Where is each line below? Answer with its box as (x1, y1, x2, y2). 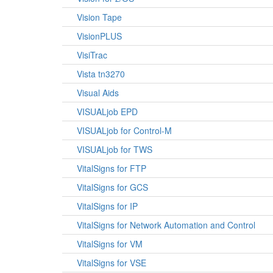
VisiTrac (77, 49, 107, 61)
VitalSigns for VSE (77, 257, 146, 269)
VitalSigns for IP (77, 200, 138, 212)
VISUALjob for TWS (77, 143, 152, 155)
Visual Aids (77, 87, 119, 99)
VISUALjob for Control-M (77, 124, 172, 136)
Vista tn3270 (77, 68, 125, 80)
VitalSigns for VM (77, 238, 143, 250)
